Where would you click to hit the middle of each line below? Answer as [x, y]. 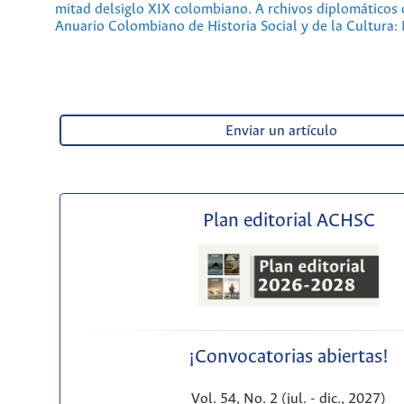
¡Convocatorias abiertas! [289, 358]
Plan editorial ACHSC [289, 221]
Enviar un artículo [281, 131]
